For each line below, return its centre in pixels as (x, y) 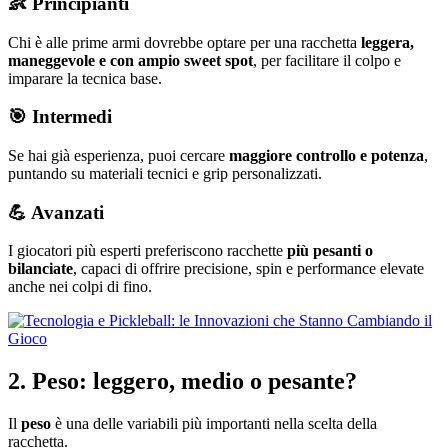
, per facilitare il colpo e (327, 60)
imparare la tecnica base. (85, 78)
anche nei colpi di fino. (80, 287)
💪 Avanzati (56, 212)
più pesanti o (330, 251)
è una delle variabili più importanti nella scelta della (214, 424)
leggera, (387, 42)
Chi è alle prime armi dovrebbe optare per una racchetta (184, 42)
